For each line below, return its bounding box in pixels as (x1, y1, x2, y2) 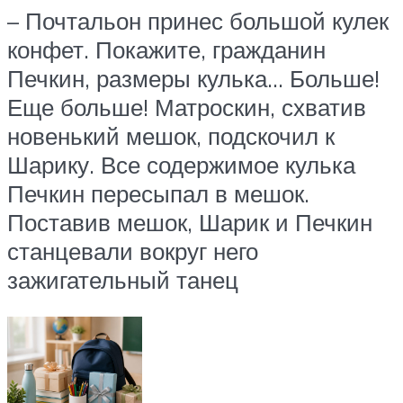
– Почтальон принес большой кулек (7, 5, 389, 35)
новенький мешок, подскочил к (7, 121, 335, 150)
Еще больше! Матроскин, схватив (7, 92, 366, 121)
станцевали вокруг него (7, 236, 258, 265)
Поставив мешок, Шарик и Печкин (7, 207, 372, 237)
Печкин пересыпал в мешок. (7, 178, 309, 208)
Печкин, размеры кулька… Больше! (7, 63, 380, 93)
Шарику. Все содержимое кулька (7, 149, 355, 179)
